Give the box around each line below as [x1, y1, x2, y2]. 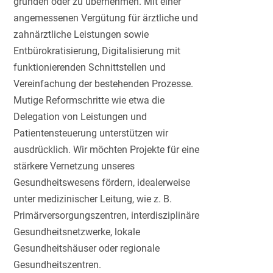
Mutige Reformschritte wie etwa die [13, 94, 165, 106]
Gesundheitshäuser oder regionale [13, 242, 160, 254]
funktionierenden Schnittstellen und [13, 61, 166, 73]
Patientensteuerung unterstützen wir [13, 127, 169, 139]
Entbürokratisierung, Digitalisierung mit [13, 44, 181, 57]
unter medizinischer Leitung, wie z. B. [13, 193, 172, 205]
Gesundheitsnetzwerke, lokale [13, 225, 141, 238]
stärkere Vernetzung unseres [13, 160, 135, 172]
